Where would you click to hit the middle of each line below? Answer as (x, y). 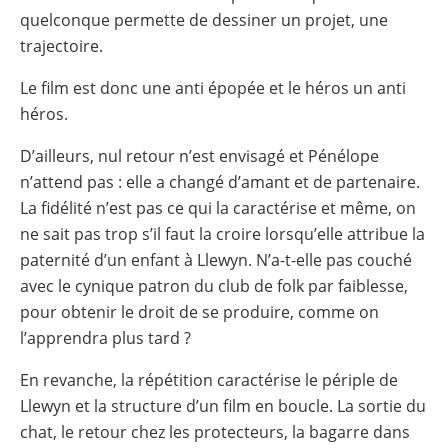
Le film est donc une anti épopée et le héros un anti (213, 87)
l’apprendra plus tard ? (105, 337)
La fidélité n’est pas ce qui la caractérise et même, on (218, 207)
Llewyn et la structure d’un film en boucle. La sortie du (223, 405)
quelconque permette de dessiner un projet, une (204, 19)
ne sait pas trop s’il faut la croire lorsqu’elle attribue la (222, 233)
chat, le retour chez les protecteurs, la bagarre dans (215, 431)
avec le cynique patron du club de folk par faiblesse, (214, 285)
